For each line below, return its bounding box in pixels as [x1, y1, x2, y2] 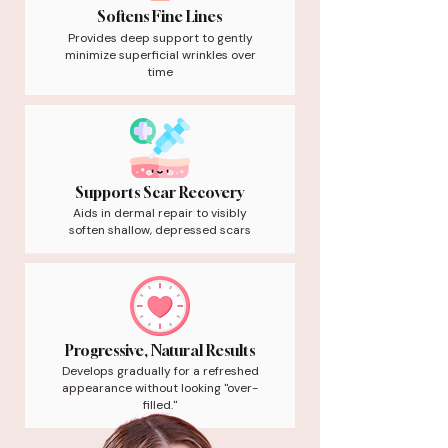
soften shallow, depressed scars [69, 222, 251, 238]
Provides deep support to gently [67, 30, 253, 46]
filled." [143, 397, 177, 413]
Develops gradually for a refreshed [61, 363, 259, 379]
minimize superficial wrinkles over [64, 47, 256, 63]
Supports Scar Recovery [75, 183, 244, 201]
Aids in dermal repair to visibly [73, 205, 247, 221]
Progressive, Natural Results [64, 341, 255, 359]
